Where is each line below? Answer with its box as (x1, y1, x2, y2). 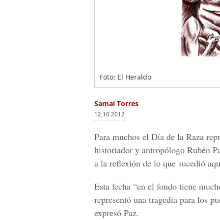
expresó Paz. (94, 207, 139, 219)
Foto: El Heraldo (100, 72, 151, 82)
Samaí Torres (94, 99, 138, 108)
